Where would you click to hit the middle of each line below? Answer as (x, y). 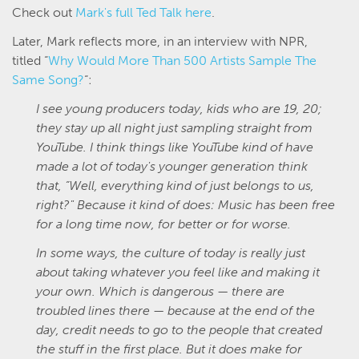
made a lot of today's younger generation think (172, 166)
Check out (44, 12)
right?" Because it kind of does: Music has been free (186, 204)
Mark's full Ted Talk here (143, 12)
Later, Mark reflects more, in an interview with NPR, (160, 41)
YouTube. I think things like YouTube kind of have (175, 147)
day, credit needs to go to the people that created (179, 329)
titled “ (30, 60)
